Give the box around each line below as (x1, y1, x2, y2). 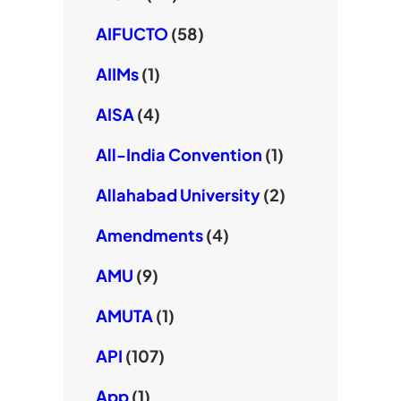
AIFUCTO (95, 23, 168, 45)
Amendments (95, 225, 203, 246)
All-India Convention (95, 144, 262, 166)
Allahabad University (95, 184, 260, 206)
